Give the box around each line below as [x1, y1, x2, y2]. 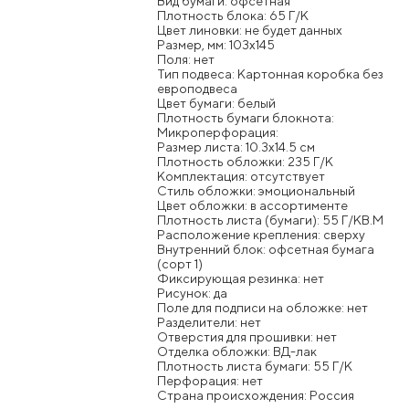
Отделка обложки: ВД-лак [157, 343, 317, 359]
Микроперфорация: [157, 124, 278, 140]
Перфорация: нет [157, 372, 263, 388]
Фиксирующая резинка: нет [157, 270, 324, 286]
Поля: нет [157, 51, 215, 67]
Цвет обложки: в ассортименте [157, 197, 348, 213]
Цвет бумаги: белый [157, 95, 276, 110]
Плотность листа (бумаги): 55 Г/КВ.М [157, 212, 383, 227]
